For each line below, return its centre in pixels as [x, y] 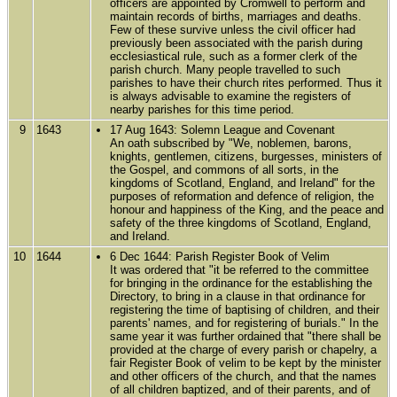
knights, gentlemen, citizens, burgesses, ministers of [246, 156]
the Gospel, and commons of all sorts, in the [225, 169]
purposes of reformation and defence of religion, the [242, 196]
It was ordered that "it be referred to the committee [240, 269]
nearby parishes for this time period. [202, 109]
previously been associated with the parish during [237, 43]
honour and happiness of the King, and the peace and [247, 209]
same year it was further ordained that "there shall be [246, 336]
